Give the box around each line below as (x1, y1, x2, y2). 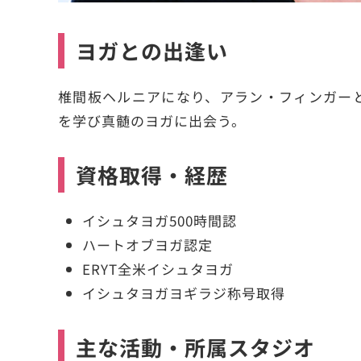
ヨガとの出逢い (76, 35, 228, 66)
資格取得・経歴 (76, 160, 228, 190)
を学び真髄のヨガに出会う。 (58, 110, 246, 131)
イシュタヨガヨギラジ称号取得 (82, 283, 285, 304)
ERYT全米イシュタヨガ (82, 259, 234, 280)
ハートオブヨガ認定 (82, 234, 213, 255)
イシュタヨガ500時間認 (82, 210, 237, 231)
